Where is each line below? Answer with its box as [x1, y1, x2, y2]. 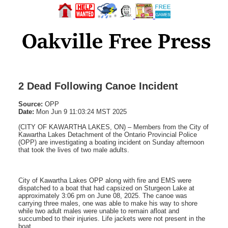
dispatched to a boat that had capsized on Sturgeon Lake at [18, 184, 194, 192]
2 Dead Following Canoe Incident [18, 80, 178, 92]
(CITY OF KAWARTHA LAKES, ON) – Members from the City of [18, 123, 209, 131]
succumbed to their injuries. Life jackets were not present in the [18, 214, 205, 222]
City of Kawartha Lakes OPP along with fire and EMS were [18, 176, 191, 184]
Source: [18, 100, 43, 108]
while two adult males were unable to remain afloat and [18, 207, 179, 215]
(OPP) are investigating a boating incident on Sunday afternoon [18, 138, 204, 146]
